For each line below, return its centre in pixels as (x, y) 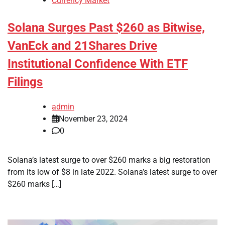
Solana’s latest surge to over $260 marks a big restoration (109, 160)
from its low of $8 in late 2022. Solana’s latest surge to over (112, 172)
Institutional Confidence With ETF (98, 64)
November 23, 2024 (93, 119)
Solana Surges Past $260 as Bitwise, (106, 28)
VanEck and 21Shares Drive (82, 46)
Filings (25, 82)
